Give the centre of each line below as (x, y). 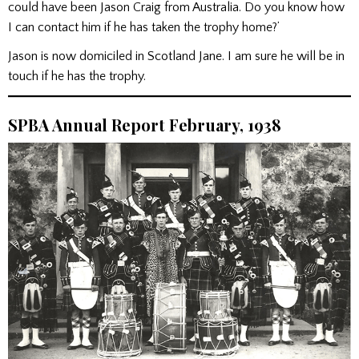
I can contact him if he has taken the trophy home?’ (144, 27)
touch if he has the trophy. (77, 76)
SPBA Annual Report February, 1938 (145, 125)
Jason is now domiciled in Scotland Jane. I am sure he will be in (176, 56)
